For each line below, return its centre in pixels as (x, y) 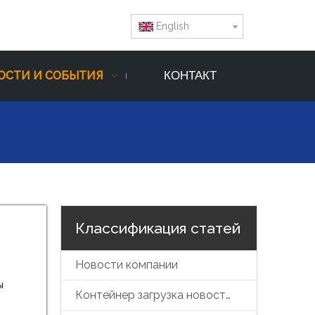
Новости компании (127, 265)
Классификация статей (158, 229)
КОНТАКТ (190, 76)
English (173, 26)
